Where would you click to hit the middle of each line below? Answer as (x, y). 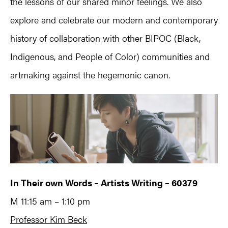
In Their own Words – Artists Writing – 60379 (104, 182)
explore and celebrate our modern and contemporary (114, 19)
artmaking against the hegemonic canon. (90, 74)
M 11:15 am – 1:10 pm (53, 201)
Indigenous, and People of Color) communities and (110, 56)
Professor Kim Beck (49, 219)
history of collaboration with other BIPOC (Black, (105, 38)
